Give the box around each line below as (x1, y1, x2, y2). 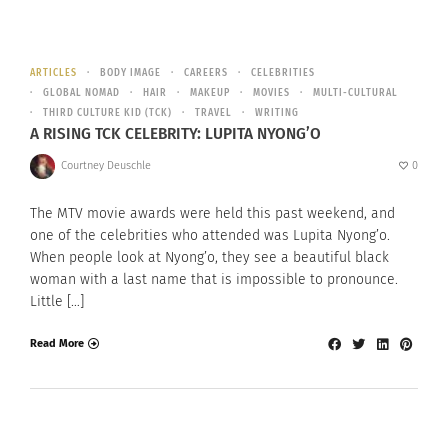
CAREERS (184, 66, 228, 79)
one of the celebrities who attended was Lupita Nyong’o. (30, 226, 390, 244)
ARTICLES (30, 66, 77, 79)
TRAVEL (195, 106, 232, 119)
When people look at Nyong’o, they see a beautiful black (30, 248, 389, 266)
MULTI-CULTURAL (313, 86, 398, 99)
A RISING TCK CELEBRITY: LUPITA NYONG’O (30, 122, 321, 144)
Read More (30, 337, 84, 351)
